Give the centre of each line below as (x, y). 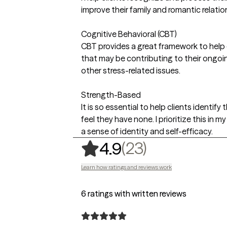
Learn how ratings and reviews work (126, 167)
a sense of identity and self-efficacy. (147, 131)
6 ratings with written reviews (134, 193)
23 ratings (185, 147)
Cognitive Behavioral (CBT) (129, 34)
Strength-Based (111, 94)
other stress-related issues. (131, 70)
